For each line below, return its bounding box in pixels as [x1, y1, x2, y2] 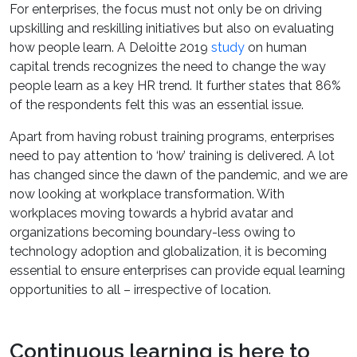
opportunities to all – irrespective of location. [10, 282, 271, 297]
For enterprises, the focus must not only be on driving [10, 2, 322, 17]
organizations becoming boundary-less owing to [10, 225, 296, 240]
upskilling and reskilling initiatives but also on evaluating [10, 21, 334, 36]
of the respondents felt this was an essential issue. [10, 97, 304, 112]
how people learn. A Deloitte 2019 [10, 40, 211, 55]
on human [245, 40, 307, 55]
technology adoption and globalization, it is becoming [10, 244, 327, 259]
